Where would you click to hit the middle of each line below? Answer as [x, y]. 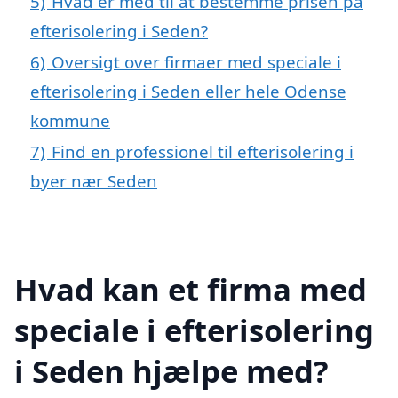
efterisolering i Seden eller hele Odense [188, 91]
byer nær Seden [94, 180]
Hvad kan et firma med [191, 289]
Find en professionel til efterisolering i [203, 151]
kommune [70, 120]
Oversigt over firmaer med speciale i [196, 61]
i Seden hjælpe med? [171, 370]
